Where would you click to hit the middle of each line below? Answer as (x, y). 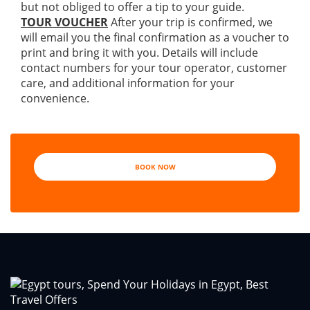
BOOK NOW (155, 167)
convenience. (55, 98)
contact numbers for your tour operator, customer (154, 68)
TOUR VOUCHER (64, 22)
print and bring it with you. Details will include (139, 53)
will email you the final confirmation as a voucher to (155, 37)
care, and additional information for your (128, 83)
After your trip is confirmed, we (190, 22)
